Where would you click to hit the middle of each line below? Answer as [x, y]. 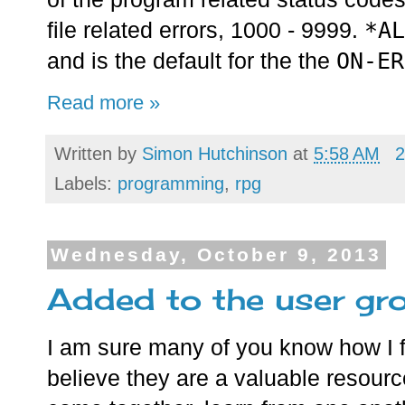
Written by [98, 154]
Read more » [104, 103]
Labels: [86, 184]
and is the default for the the [192, 61]
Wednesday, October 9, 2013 [217, 255]
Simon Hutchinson [215, 154]
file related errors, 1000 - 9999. [206, 31]
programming [171, 184]
